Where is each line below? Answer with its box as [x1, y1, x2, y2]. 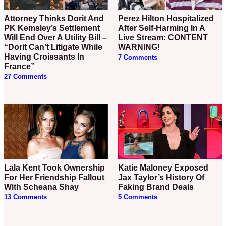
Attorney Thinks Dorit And [4, 14, 10, 23]
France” [4, 62, 35, 71]
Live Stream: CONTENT [118, 33, 208, 42]
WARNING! [118, 43, 160, 52]
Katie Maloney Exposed [118, 163, 124, 172]
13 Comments [4, 193, 47, 201]
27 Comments [4, 73, 47, 81]
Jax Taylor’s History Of [118, 173, 204, 182]
